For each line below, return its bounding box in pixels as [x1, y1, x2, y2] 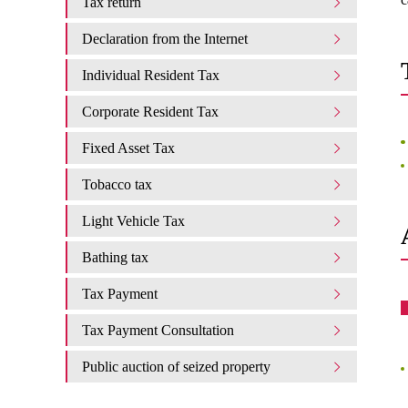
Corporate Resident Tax [82, 104, 219, 119]
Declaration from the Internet [82, 31, 248, 46]
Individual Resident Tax [82, 67, 219, 83]
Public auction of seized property [82, 359, 270, 374]
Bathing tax [82, 250, 148, 265]
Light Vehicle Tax [82, 213, 185, 229]
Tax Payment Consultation [82, 322, 234, 338]
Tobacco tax [82, 177, 152, 192]
